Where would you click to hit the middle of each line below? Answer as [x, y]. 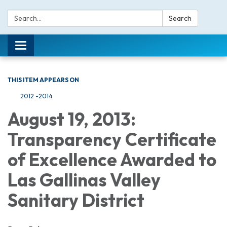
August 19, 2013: [72, 119]
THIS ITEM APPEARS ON [43, 80]
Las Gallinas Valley [84, 180]
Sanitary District [76, 200]
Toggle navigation [51, 47]
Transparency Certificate [112, 139]
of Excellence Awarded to [112, 160]
